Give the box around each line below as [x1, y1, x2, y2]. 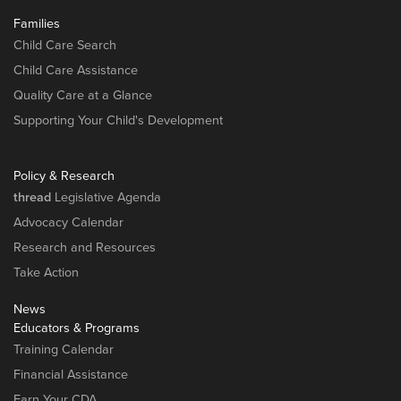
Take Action [13, 264, 79, 280]
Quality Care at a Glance [13, 87, 152, 103]
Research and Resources [13, 239, 156, 255]
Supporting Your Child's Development [13, 112, 223, 128]
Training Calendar [13, 341, 114, 357]
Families [13, 15, 60, 31]
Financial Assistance [13, 366, 128, 382]
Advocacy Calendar [13, 214, 124, 230]
